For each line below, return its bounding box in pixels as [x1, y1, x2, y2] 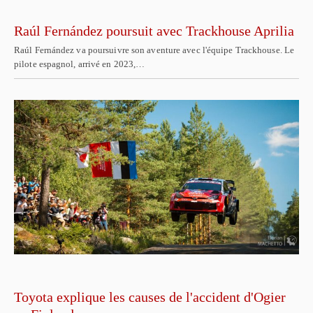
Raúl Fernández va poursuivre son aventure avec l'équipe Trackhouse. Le [14, 44, 295, 55]
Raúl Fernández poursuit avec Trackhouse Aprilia [14, 22, 294, 38]
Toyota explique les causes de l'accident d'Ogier [14, 289, 286, 305]
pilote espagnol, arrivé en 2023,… [14, 58, 145, 69]
